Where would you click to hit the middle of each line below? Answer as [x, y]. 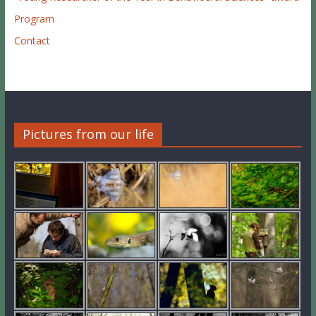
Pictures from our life [88, 134]
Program [34, 18]
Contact [32, 40]
